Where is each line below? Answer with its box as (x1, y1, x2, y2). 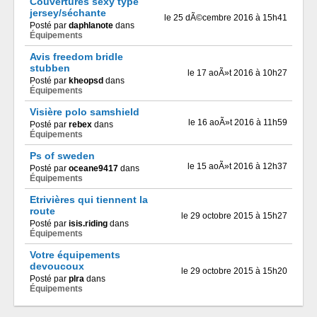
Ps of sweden (30, 150, 95, 161)
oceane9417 (69, 163, 118, 173)
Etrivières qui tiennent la (30, 194, 148, 205)
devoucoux (30, 260, 84, 272)
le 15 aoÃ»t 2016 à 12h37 (188, 161, 287, 171)
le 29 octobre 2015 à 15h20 (181, 266, 287, 276)
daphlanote (69, 21, 113, 30)
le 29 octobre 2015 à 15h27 (181, 211, 287, 221)
